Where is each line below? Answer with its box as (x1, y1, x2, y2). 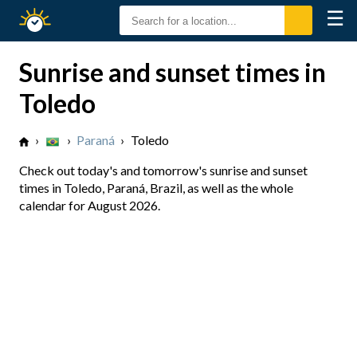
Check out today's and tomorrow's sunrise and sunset (19, 163, 308, 178)
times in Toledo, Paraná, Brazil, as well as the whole (19, 180, 293, 195)
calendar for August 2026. (19, 198, 160, 213)
